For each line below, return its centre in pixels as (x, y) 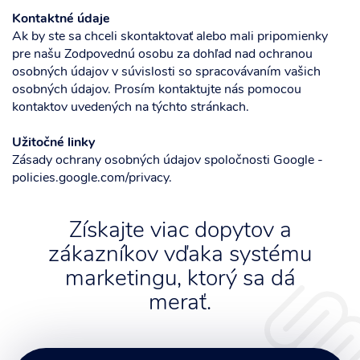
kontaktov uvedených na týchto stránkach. (131, 108)
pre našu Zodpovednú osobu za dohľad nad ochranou (162, 55)
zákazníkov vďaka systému (180, 256)
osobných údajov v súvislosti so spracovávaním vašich (166, 72)
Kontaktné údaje (61, 19)
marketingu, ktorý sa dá (180, 280)
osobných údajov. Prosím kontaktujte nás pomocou (157, 90)
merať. (180, 304)
